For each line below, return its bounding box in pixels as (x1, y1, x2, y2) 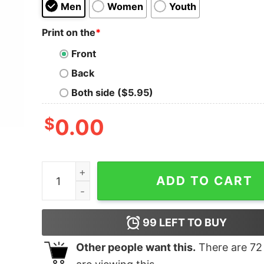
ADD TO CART (156, 173, 253, 189)
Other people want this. (75, 241, 196, 254)
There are (195, 241, 250, 254)
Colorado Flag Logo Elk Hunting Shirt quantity (41, 163, 250, 176)
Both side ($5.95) (71, 87, 153, 99)
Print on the (41, 26, 95, 38)
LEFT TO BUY (157, 216, 227, 229)
